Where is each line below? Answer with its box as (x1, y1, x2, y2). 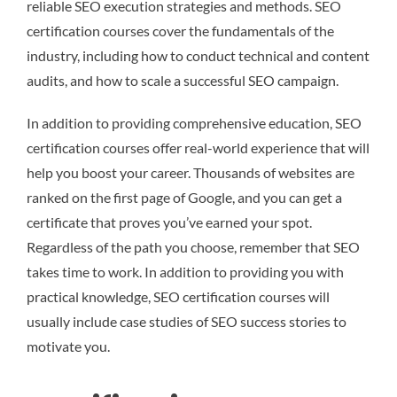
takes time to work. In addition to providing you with (27, 262, 344, 280)
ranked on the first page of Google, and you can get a (27, 188, 342, 206)
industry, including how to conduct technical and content (27, 46, 370, 64)
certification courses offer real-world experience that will (27, 138, 370, 156)
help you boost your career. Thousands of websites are (27, 163, 354, 181)
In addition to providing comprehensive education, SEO (27, 113, 362, 131)
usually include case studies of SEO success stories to (27, 312, 346, 330)
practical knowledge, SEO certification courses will (27, 287, 330, 305)
